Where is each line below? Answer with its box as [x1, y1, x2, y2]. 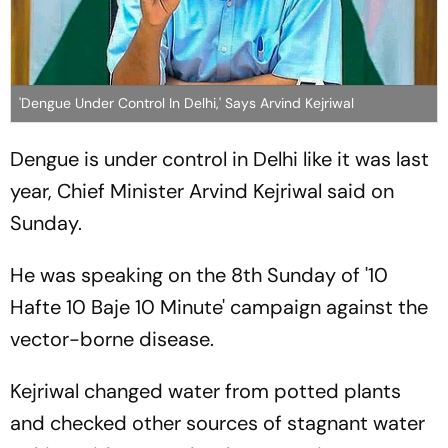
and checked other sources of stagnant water [10, 410, 425, 437]
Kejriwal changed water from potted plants [10, 378, 401, 405]
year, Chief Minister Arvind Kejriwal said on [10, 178, 394, 205]
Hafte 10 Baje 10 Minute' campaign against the [10, 294, 428, 321]
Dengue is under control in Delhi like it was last [10, 146, 429, 173]
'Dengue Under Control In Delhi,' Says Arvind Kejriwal [19, 94, 354, 113]
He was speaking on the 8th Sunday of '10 [10, 262, 388, 289]
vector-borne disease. [10, 326, 214, 353]
